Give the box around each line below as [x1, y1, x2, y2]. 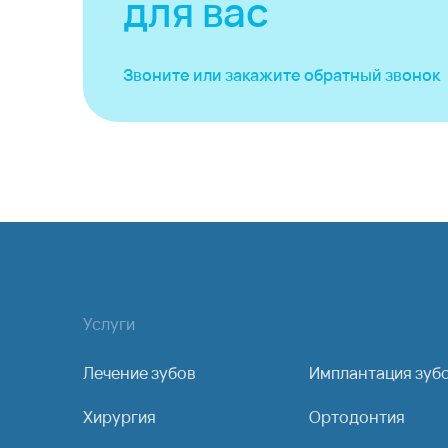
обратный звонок [304, 64, 440, 86]
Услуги [83, 313, 135, 335]
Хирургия [83, 406, 156, 428]
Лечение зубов [83, 362, 195, 384]
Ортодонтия [309, 406, 405, 428]
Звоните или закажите [123, 64, 304, 86]
